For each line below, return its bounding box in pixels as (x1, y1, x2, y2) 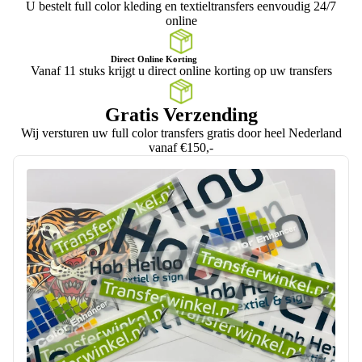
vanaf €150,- (149, 140, 213, 154)
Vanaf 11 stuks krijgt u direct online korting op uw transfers (30, 63, 332, 78)
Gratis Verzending (104, 103, 258, 125)
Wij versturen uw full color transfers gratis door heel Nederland (20, 125, 342, 140)
